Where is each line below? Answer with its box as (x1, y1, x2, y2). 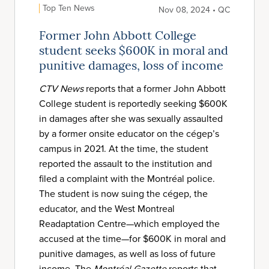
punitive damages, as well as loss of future (39, 247, 216, 261)
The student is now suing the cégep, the (39, 187, 208, 201)
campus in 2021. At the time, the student (39, 142, 208, 156)
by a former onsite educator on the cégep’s (39, 127, 219, 141)
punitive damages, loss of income (39, 61, 223, 73)
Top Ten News (43, 2, 95, 14)
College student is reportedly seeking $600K (39, 97, 228, 110)
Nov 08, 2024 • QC (159, 4, 230, 16)
